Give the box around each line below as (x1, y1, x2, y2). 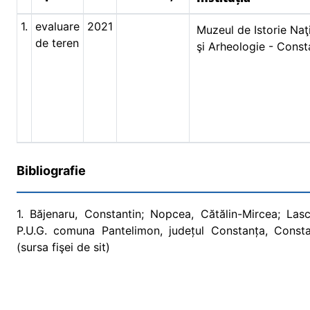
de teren (35, 36, 79, 50)
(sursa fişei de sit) (17, 240, 110, 254)
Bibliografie (17, 163, 86, 178)
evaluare (35, 19, 80, 33)
